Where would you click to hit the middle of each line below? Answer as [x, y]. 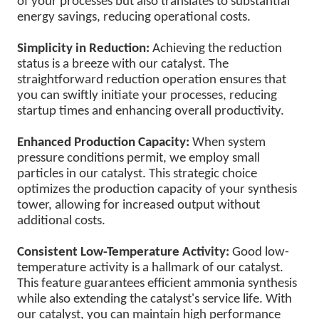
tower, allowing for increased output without [139, 205]
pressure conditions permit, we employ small [139, 158]
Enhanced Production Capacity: [105, 142]
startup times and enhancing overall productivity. [151, 111]
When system [229, 142]
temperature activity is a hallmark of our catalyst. [151, 268]
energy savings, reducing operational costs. [134, 17]
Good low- [261, 252]
